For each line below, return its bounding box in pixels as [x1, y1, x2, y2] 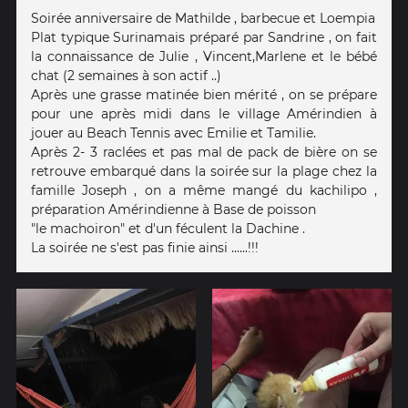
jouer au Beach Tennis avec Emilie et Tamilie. [31, 124, 316, 141]
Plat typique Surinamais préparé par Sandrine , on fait [31, 28, 377, 46]
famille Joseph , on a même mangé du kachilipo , [31, 181, 377, 199]
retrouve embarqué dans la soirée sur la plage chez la [31, 162, 377, 179]
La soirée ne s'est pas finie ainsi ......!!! [31, 239, 259, 256]
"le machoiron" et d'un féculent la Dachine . [31, 219, 305, 237]
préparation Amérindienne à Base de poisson [31, 200, 316, 218]
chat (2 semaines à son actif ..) [31, 66, 221, 84]
